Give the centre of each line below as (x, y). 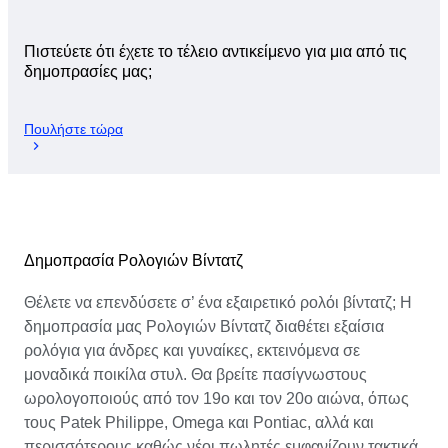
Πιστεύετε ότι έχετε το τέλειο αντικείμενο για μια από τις (215, 52)
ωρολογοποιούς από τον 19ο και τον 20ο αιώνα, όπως (216, 398)
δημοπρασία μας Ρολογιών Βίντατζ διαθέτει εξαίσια (204, 326)
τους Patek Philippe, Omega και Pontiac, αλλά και (199, 422)
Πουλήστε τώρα (73, 128)
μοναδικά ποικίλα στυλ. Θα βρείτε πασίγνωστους (195, 374)
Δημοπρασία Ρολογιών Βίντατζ (133, 260)
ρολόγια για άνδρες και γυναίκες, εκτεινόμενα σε (192, 350)
